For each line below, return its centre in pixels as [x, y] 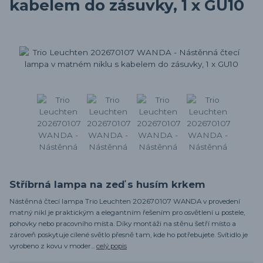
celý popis [112, 246]
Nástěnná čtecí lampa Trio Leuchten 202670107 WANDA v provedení [125, 201]
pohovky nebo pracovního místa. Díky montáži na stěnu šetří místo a [123, 223]
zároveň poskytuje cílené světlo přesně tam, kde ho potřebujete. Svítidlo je [129, 235]
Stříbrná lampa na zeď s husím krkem [107, 184]
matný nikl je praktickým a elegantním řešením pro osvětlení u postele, [127, 212]
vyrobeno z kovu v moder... [53, 246]
